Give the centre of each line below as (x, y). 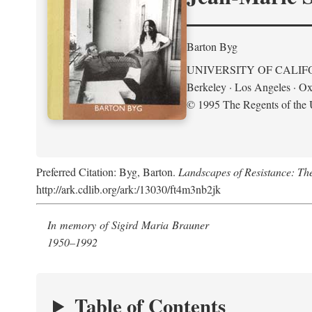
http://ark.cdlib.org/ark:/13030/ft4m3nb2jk (128, 189)
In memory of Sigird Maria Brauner (130, 225)
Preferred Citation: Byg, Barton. (107, 172)
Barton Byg (212, 46)
